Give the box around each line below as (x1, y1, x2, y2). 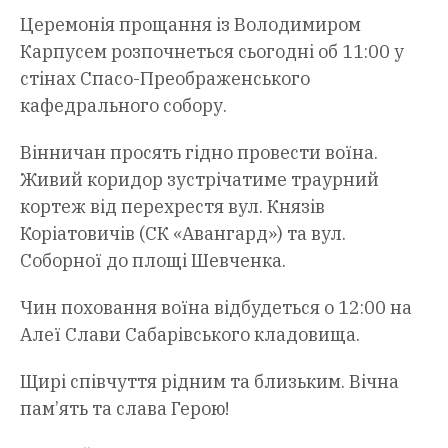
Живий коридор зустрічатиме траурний (20, 167, 379, 191)
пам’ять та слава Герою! (20, 396, 229, 420)
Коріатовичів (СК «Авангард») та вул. (20, 221, 346, 245)
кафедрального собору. (20, 93, 227, 117)
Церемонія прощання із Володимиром (20, 12, 361, 36)
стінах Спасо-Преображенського (20, 66, 310, 90)
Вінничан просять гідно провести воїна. (20, 140, 378, 164)
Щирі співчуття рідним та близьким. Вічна (20, 369, 399, 393)
